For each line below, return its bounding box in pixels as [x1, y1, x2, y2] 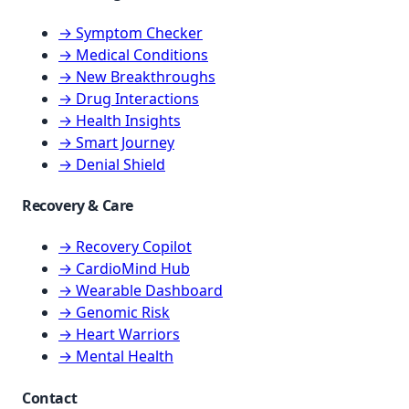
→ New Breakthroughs [58, 66, 215, 87]
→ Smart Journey [58, 131, 174, 152]
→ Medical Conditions [58, 44, 208, 65]
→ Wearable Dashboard [58, 280, 223, 301]
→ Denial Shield [58, 153, 165, 174]
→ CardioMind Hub [58, 258, 190, 279]
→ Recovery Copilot [58, 236, 192, 257]
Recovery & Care [22, 195, 133, 216]
